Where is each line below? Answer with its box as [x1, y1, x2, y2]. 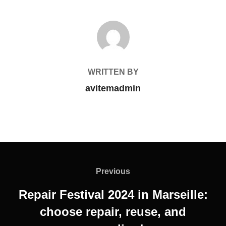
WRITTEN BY [87, 67, 139, 76]
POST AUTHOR [83, 21, 143, 30]
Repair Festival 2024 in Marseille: [18, 187, 208, 201]
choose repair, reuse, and [40, 204, 186, 218]
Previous [96, 166, 130, 176]
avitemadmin [85, 83, 141, 93]
